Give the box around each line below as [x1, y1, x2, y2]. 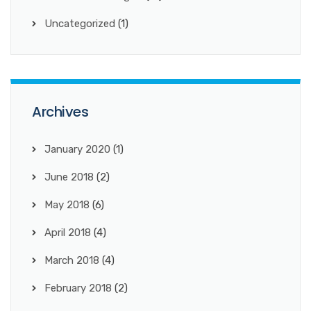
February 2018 [44, 281, 112, 294]
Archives [32, 101, 88, 121]
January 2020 [44, 142, 110, 155]
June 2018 [44, 170, 94, 183]
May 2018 [44, 198, 90, 211]
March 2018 [44, 253, 99, 267]
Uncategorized [44, 17, 115, 30]
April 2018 [44, 226, 91, 239]
